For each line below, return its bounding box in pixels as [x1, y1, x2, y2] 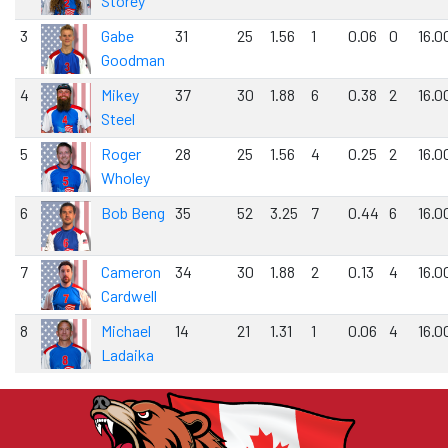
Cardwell [100, 286, 157, 306]
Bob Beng [100, 203, 165, 223]
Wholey [100, 168, 150, 188]
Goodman [100, 50, 165, 70]
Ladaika [100, 345, 154, 365]
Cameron [100, 262, 161, 282]
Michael [100, 321, 151, 341]
